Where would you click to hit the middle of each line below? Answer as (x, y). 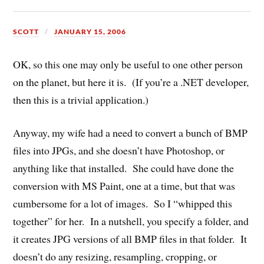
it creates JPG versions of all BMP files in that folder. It (130, 239)
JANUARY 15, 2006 (90, 32)
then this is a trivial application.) (81, 99)
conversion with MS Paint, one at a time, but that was (124, 186)
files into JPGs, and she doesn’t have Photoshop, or (119, 151)
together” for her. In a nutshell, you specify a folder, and (131, 221)
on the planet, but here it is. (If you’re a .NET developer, (131, 82)
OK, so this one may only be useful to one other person (128, 64)
